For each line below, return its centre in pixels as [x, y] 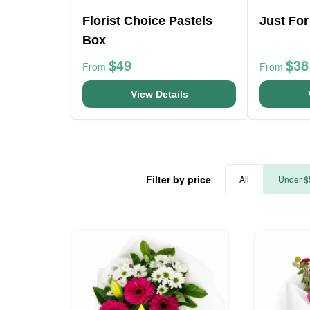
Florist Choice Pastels [147, 21]
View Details [159, 94]
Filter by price [179, 179]
